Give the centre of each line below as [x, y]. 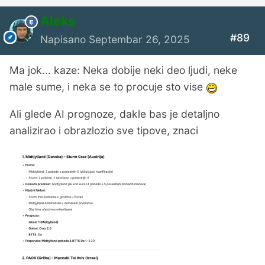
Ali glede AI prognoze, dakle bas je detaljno [114, 114]
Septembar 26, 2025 [139, 40]
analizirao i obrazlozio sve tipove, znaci [104, 130]
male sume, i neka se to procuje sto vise [108, 87]
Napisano [64, 40]
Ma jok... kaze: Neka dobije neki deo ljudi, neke [123, 70]
